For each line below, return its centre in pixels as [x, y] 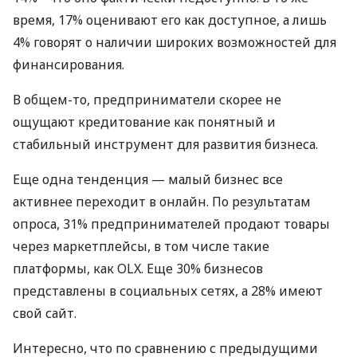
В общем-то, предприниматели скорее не [147, 100]
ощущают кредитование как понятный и [144, 122]
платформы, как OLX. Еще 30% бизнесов [138, 269]
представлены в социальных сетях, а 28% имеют [168, 291]
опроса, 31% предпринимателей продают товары [171, 224]
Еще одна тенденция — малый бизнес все [148, 180]
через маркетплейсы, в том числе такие [141, 247]
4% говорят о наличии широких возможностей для [175, 43]
